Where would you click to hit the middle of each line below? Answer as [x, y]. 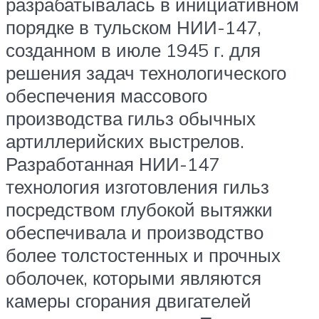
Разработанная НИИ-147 [113, 164]
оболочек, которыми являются [134, 278]
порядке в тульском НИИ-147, [134, 27]
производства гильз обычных [131, 119]
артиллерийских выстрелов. [125, 141]
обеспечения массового [106, 96]
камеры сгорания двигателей [129, 301]
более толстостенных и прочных [143, 255]
